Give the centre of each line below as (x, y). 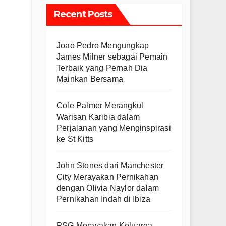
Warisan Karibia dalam (98, 117)
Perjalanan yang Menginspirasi (114, 128)
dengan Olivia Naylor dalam (108, 188)
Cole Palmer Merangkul (100, 106)
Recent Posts (83, 14)
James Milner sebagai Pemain (112, 57)
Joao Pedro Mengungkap (103, 46)
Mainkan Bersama (90, 79)
